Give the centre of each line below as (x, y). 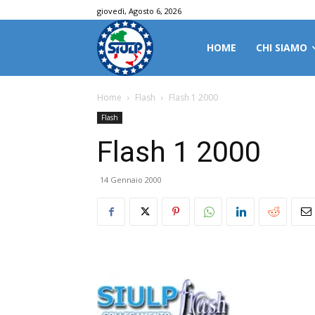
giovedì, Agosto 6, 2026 (139, 11)
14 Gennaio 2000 (131, 179)
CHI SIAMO (282, 47)
